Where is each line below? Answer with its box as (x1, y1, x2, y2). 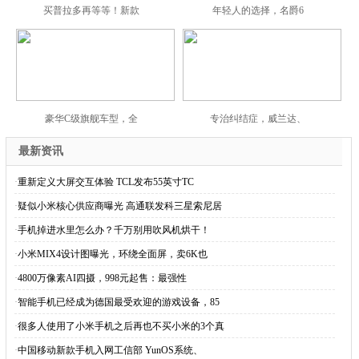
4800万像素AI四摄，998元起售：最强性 (17, 272, 187, 284)
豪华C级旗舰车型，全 (44, 113, 138, 124)
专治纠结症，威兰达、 (209, 113, 306, 124)
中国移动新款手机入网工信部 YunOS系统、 (17, 345, 203, 356)
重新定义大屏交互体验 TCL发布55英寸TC (17, 176, 194, 188)
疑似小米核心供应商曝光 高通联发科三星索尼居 (17, 200, 222, 212)
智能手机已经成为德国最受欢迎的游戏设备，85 (17, 296, 220, 308)
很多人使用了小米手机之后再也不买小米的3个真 (17, 321, 224, 332)
